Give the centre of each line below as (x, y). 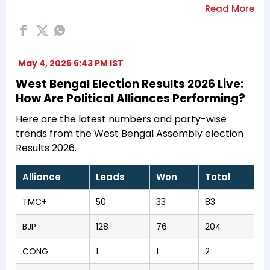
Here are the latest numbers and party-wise (121, 119)
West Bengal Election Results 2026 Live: (130, 84)
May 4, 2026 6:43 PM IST (71, 63)
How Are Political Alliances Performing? (130, 98)
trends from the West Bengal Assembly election (130, 133)
